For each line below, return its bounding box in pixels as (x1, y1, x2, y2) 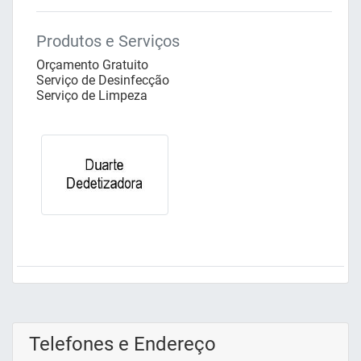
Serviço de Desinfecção (36, 73, 169, 89)
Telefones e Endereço (29, 332, 216, 355)
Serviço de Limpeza (36, 88, 147, 104)
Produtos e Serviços (36, 31, 180, 52)
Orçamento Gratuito (36, 57, 148, 73)
